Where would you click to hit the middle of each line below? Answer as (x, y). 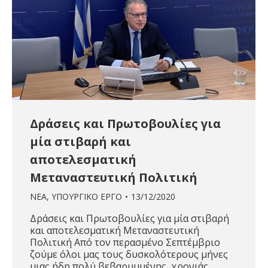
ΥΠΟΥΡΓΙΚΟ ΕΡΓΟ (87, 197)
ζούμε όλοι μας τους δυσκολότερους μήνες (129, 255)
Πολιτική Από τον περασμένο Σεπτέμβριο (125, 243)
